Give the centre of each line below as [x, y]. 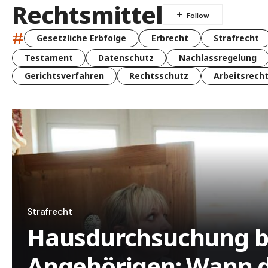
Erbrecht [170, 38]
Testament [49, 57]
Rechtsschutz [159, 75]
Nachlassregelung [218, 57]
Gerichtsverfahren [64, 75]
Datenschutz [126, 57]
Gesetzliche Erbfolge [81, 38]
